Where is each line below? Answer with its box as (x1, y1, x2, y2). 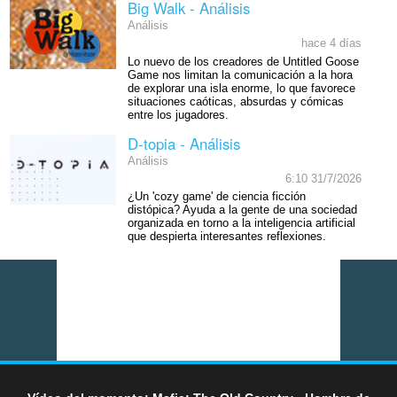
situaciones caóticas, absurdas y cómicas (127, 95, 344, 108)
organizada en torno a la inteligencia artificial (127, 217, 355, 230)
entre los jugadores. (127, 108, 229, 121)
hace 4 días (300, 36, 362, 50)
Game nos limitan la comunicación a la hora (127, 68, 353, 82)
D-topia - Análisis (127, 132, 240, 154)
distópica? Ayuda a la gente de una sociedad (127, 204, 357, 217)
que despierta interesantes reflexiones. (127, 230, 326, 244)
